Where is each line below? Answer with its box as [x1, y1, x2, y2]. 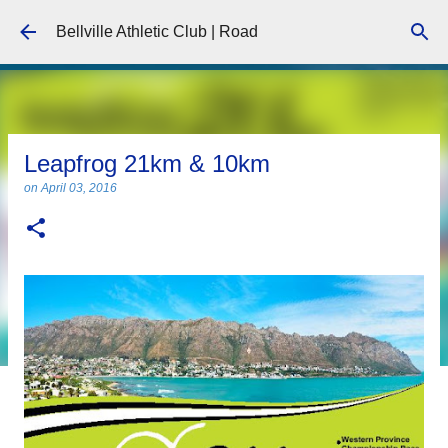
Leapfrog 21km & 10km [24, 150, 270, 177]
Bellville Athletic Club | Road [56, 23, 258, 40]
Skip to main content [152, 16, 296, 33]
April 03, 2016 [41, 181, 117, 195]
